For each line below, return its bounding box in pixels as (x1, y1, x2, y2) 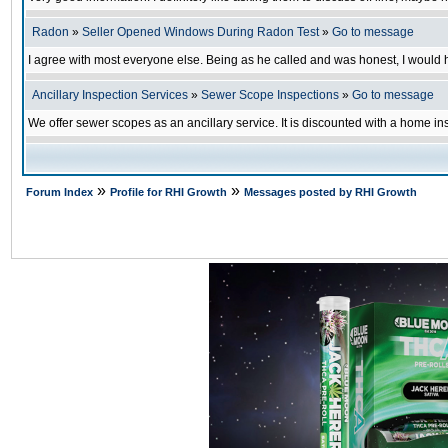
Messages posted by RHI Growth (244, 186, 417, 198)
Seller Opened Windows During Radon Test (82, 25, 319, 39)
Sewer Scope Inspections (201, 88, 339, 102)
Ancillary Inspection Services (32, 88, 188, 102)
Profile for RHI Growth (110, 186, 227, 198)
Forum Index (26, 186, 93, 198)
